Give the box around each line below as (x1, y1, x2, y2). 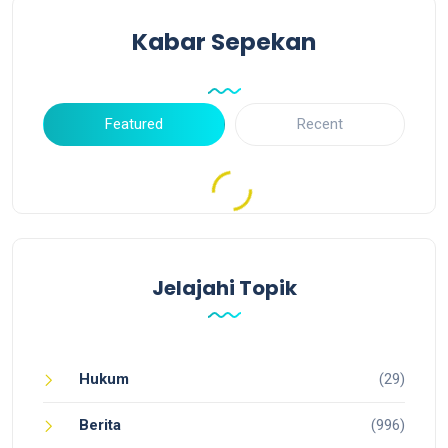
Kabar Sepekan (132, 25, 316, 59)
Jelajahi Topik (151, 274, 297, 303)
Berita (79, 416, 121, 435)
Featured (105, 115, 163, 134)
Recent (297, 115, 343, 134)
